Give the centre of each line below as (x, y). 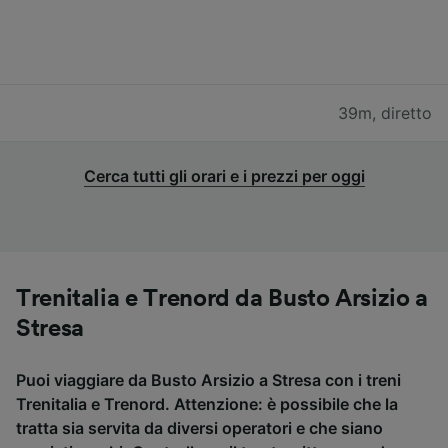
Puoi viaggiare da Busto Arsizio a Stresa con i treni (208, 379)
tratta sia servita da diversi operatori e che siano (199, 427)
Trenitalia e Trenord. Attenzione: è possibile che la (207, 403)
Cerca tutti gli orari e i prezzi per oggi (224, 175)
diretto (406, 112)
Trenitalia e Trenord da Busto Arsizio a (222, 298)
